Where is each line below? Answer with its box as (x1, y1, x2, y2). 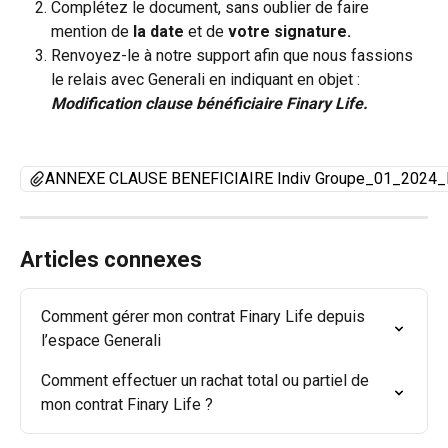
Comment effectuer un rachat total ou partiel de (41, 371, 373, 391)
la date (133, 21, 184, 41)
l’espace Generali (41, 331, 161, 351)
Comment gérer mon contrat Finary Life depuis (41, 307, 369, 327)
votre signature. (228, 21, 351, 41)
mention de (51, 21, 133, 41)
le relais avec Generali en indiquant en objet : (51, 69, 364, 89)
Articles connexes (20, 247, 202, 273)
